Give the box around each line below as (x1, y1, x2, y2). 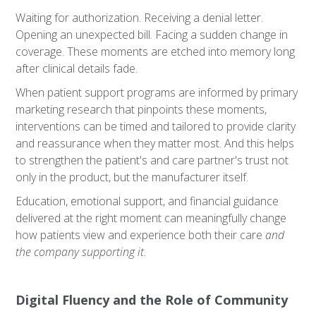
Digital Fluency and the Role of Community (16, 291, 288, 308)
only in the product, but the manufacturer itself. (16, 169, 249, 185)
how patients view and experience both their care (16, 227, 266, 243)
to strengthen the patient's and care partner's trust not (16, 152, 289, 168)
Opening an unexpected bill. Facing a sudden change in (16, 27, 288, 42)
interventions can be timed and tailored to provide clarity (16, 119, 296, 134)
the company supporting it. (16, 244, 147, 260)
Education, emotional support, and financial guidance (16, 193, 279, 209)
